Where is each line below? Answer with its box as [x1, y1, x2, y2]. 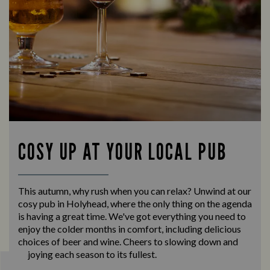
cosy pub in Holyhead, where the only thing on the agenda [18, 197, 252, 209]
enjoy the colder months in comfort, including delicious [18, 222, 241, 234]
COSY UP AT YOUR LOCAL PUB [18, 137, 227, 165]
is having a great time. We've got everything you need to [18, 210, 246, 222]
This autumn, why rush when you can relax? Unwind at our [18, 184, 251, 196]
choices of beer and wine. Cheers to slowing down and [18, 235, 238, 247]
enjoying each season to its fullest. [18, 248, 157, 260]
